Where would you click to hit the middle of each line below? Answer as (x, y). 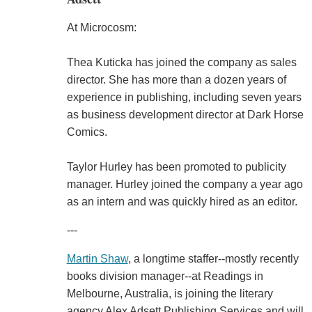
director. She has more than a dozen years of (176, 79)
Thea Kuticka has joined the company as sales (181, 62)
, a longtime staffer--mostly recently (213, 258)
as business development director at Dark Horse (185, 114)
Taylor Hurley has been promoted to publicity (176, 166)
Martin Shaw (97, 258)
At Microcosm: (101, 27)
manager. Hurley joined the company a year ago (185, 184)
